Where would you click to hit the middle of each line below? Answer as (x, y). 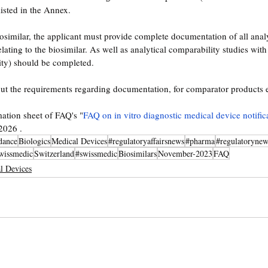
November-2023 (185, 153)
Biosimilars (138, 153)
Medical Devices (79, 141)
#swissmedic (96, 153)
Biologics (34, 141)
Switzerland (54, 153)
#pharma (200, 141)
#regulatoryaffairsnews (146, 141)
